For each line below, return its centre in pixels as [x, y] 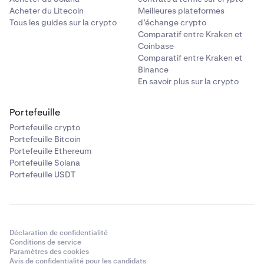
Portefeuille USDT [42, 175]
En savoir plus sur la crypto [188, 82]
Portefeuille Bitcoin [45, 139]
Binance [153, 70]
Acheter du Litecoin [47, 11]
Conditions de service [45, 242]
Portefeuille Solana [45, 163]
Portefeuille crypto [45, 128]
